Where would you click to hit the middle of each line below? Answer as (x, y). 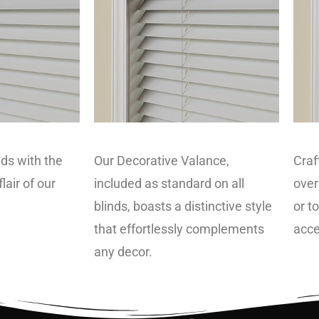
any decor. (123, 251)
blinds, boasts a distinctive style (183, 206)
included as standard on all (169, 183)
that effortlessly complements (179, 229)
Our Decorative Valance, (162, 160)
